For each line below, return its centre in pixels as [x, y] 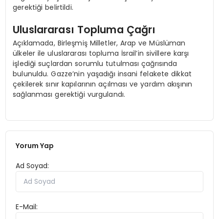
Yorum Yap [35, 145]
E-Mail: [27, 207]
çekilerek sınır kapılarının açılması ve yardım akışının [103, 84]
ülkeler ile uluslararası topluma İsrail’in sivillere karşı [101, 53]
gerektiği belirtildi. [43, 7]
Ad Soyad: [33, 165]
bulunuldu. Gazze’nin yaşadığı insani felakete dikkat [102, 74]
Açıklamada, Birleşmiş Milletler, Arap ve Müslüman [99, 43]
